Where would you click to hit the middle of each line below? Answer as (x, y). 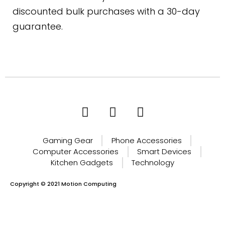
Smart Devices (164, 151)
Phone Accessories (146, 140)
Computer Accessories (76, 151)
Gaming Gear (68, 140)
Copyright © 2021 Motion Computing (63, 184)
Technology (153, 162)
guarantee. (38, 26)
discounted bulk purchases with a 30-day (106, 11)
